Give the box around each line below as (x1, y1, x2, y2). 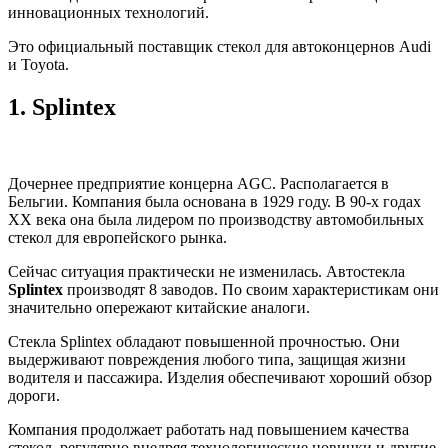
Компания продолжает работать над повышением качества (8, 420, 409, 438)
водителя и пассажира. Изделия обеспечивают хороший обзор (8, 368, 432, 386)
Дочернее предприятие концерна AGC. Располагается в (8, 174, 389, 192)
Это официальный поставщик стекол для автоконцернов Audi (8, 37, 431, 55)
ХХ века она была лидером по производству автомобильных (8, 210, 424, 228)
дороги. (8, 386, 60, 404)
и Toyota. (8, 55, 69, 73)
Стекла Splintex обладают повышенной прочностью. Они (8, 332, 400, 350)
